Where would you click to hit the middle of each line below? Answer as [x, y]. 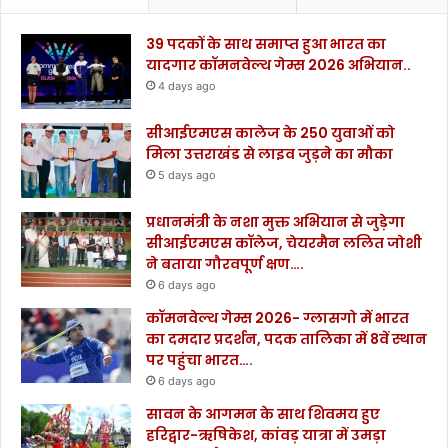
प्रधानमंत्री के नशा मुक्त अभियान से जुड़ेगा [275, 222]
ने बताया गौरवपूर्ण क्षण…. [225, 264]
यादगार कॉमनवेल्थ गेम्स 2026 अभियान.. [278, 65]
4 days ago [187, 86]
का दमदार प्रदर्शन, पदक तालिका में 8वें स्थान [286, 339]
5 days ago [187, 175]
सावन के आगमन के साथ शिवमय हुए [263, 414]
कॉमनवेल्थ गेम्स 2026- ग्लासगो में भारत [277, 318]
